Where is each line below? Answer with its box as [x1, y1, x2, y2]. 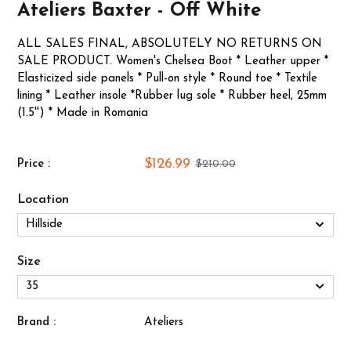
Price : [17, 157, 51, 170]
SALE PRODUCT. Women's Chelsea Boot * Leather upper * [17, 56, 329, 67]
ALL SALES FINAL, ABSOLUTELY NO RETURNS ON [17, 38, 323, 50]
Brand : [17, 317, 56, 328]
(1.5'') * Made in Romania [17, 107, 149, 119]
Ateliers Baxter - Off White [17, 2, 262, 20]
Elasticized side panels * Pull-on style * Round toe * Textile [17, 73, 318, 85]
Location [17, 194, 70, 206]
